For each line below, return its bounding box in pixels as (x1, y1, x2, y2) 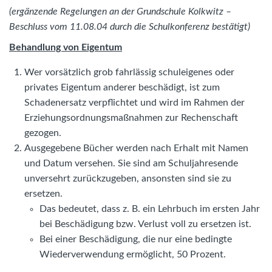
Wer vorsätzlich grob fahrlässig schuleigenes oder (24, 67, 234, 78)
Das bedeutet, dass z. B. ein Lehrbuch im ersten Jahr (39, 204, 260, 214)
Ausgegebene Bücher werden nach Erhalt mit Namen (24, 143, 248, 154)
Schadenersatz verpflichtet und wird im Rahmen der (24, 98, 245, 108)
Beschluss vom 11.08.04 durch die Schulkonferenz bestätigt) (9, 21, 250, 32)
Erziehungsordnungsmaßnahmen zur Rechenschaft (24, 113, 238, 123)
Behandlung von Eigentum (9, 42, 122, 53)
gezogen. (24, 128, 61, 138)
